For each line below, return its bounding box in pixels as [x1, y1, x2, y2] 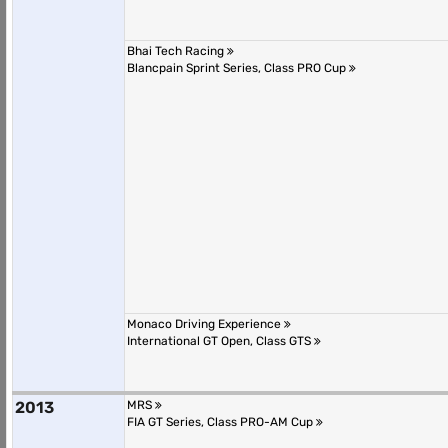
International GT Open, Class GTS [127, 334, 314, 348]
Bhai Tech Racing [127, 44, 227, 58]
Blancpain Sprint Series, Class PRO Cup [127, 61, 349, 75]
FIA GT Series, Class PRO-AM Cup [127, 415, 316, 429]
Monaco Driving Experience [127, 317, 284, 331]
